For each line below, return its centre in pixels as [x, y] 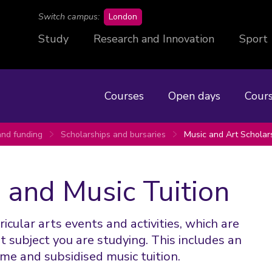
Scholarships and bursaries [113, 134]
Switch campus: [69, 17]
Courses [124, 96]
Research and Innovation [154, 39]
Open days [194, 96]
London [123, 17]
